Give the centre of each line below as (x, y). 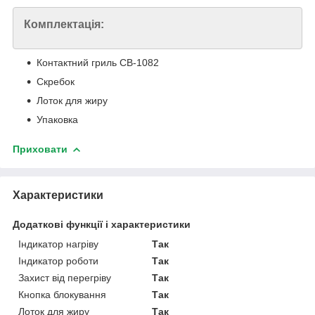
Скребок (56, 82)
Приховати (40, 149)
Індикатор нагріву (58, 244)
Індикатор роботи (58, 261)
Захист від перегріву (65, 277)
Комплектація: (64, 25)
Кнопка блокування (62, 294)
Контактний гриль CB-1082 (98, 63)
